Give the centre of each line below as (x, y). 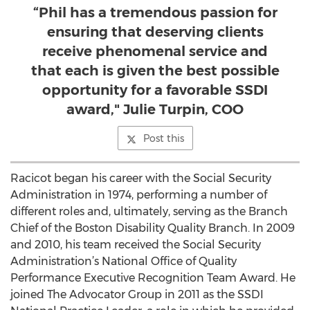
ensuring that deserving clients (155, 32)
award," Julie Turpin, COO (155, 109)
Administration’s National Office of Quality (124, 261)
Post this (163, 138)
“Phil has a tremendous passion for (155, 12)
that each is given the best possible (155, 71)
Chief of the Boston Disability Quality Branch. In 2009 (153, 228)
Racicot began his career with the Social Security (141, 178)
